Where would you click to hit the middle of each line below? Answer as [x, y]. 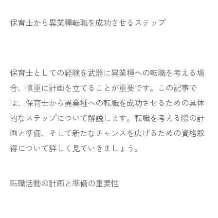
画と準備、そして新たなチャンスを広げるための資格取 [107, 133]
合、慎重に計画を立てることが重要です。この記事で [103, 88]
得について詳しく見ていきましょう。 [76, 148]
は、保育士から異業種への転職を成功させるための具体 [107, 103]
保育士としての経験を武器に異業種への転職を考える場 [107, 73]
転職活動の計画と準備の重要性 [64, 183]
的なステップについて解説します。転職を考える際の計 [107, 118]
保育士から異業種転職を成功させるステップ [88, 22]
